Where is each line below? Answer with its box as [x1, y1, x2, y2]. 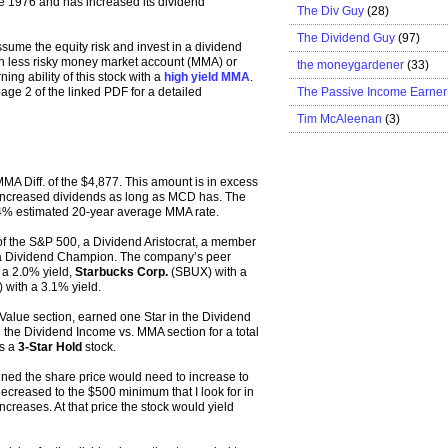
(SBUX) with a [168, 265, 247, 280]
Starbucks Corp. [75, 265, 168, 280]
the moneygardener [297, 57, 404, 72]
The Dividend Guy [297, 30, 395, 45]
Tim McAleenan [297, 111, 382, 126]
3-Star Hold [18, 340, 82, 355]
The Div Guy [297, 3, 364, 18]
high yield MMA [164, 70, 250, 85]
